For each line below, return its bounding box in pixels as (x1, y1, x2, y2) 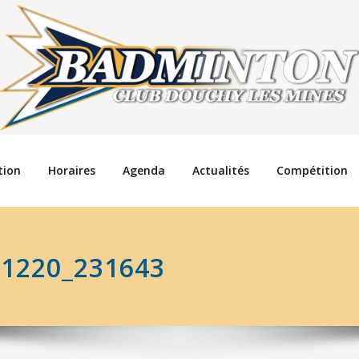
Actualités (192, 163, 249, 178)
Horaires (48, 163, 95, 178)
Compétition (276, 163, 348, 178)
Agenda (123, 163, 165, 178)
